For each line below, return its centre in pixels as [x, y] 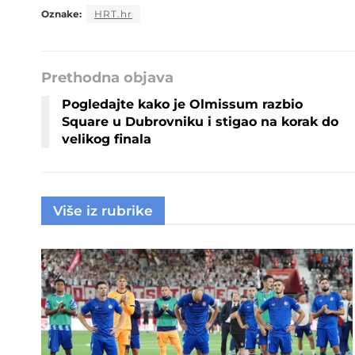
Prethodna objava [107, 77]
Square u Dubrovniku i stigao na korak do [200, 121]
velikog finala [107, 139]
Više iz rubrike [103, 210]
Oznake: [61, 13]
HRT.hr [113, 13]
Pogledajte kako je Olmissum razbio [182, 104]
